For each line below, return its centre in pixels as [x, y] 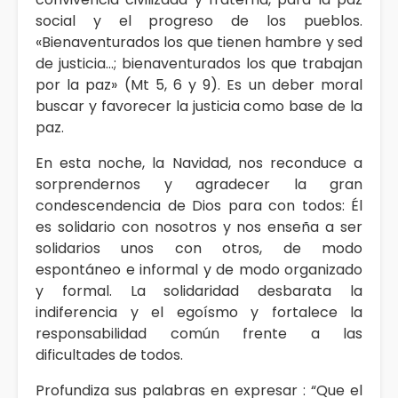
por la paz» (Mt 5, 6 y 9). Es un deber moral [199, 84]
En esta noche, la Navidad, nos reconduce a [199, 163]
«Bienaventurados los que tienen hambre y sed [199, 42]
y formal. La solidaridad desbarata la [199, 291]
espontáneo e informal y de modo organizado [199, 269]
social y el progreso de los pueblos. [199, 20]
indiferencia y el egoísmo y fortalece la [199, 312]
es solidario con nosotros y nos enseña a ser [199, 227]
